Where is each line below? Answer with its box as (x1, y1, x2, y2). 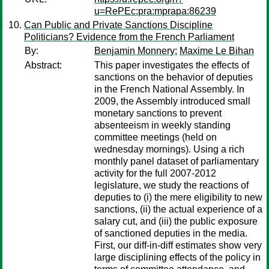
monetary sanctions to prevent (94, 108, 222, 118)
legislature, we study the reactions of (94, 180, 249, 190)
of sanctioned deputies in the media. (94, 228, 247, 238)
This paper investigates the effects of (94, 60, 249, 70)
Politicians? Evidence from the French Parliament (24, 32, 234, 42)
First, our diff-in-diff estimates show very (94, 240, 262, 250)
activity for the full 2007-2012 (94, 168, 216, 178)
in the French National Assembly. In (94, 84, 244, 94)
